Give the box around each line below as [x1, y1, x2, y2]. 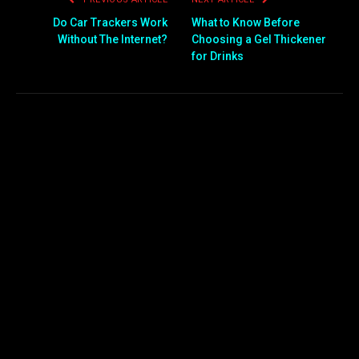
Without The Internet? [58, 32, 167, 46]
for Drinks [192, 49, 244, 63]
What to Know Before [192, 15, 300, 29]
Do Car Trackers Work [53, 15, 167, 29]
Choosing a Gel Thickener [192, 32, 326, 46]
